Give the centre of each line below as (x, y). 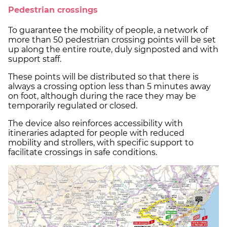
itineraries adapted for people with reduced (96, 133)
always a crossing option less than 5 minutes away (109, 86)
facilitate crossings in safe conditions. (83, 152)
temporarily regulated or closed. (73, 105)
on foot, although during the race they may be (102, 96)
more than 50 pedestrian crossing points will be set (112, 40)
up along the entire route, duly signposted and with (113, 49)
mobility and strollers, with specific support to (101, 142)
